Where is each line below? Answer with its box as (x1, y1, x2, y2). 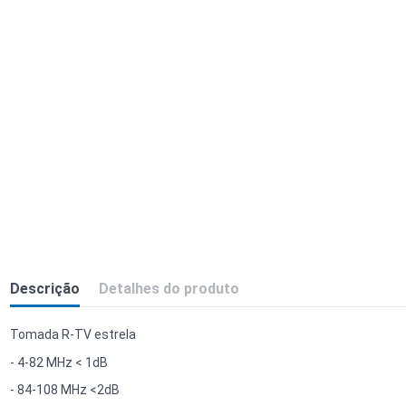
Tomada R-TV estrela (9, 327, 136, 343)
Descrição (9, 280, 80, 298)
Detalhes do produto (98, 280, 239, 298)
